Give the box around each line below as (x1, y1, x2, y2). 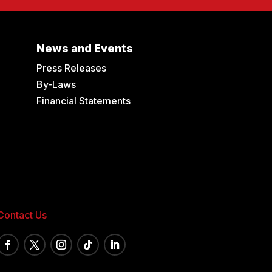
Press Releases (36, 62, 107, 75)
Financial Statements (36, 95, 131, 107)
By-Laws (36, 78, 76, 91)
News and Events (36, 42, 134, 55)
